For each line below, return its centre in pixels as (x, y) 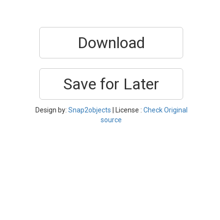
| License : (127, 110)
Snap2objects (89, 110)
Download (111, 43)
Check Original (165, 110)
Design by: (52, 110)
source (111, 120)
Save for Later (111, 84)
